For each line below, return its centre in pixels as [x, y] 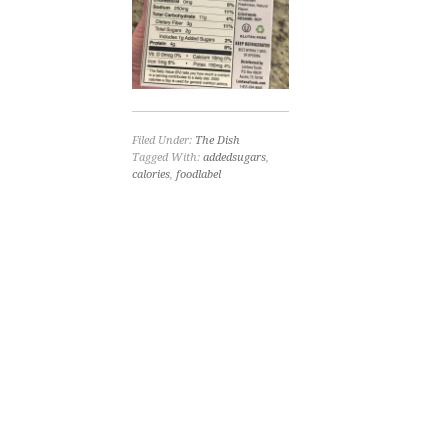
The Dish [217, 140]
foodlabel [198, 174]
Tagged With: [167, 157]
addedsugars [234, 157]
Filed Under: [163, 140]
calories [151, 174]
